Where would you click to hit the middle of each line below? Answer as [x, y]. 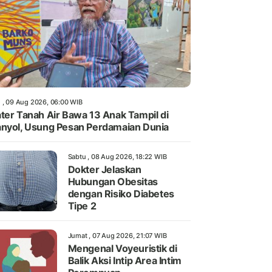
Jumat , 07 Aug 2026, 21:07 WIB [117, 236]
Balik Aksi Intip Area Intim [124, 261]
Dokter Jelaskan [104, 170]
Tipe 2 [82, 206]
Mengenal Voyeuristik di [122, 249]
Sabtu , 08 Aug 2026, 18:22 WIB [117, 157]
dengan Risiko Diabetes [121, 194]
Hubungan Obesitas [113, 182]
